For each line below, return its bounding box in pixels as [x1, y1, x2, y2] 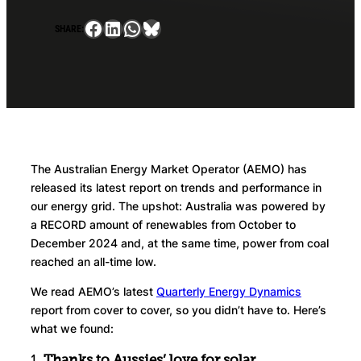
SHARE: [55, 23, 84, 35]
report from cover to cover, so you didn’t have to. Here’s [31, 303, 326, 317]
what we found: [31, 322, 120, 336]
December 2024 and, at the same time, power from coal [31, 236, 329, 251]
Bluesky [141, 15, 214, 39]
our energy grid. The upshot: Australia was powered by [31, 199, 326, 214]
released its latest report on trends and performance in [31, 180, 322, 195]
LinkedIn [102, 15, 179, 39]
